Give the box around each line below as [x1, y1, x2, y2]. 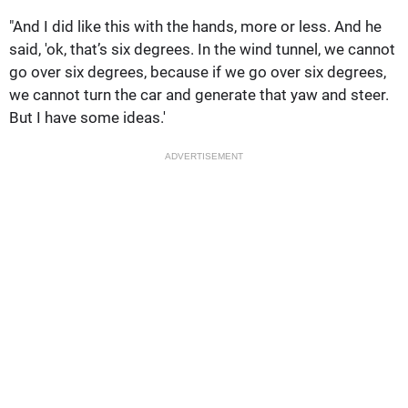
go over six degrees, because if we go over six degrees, [9, 62, 386, 81]
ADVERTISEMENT [165, 150, 243, 161]
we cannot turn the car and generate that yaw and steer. [9, 85, 389, 104]
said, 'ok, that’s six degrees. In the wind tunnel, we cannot [9, 39, 395, 58]
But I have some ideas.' [9, 107, 166, 127]
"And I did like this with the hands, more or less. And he [9, 16, 382, 36]
